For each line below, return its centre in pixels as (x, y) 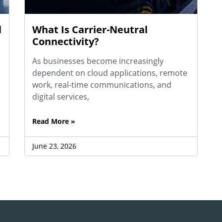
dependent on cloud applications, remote (110, 73)
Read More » (54, 121)
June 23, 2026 (54, 146)
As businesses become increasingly (98, 61)
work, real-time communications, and (102, 84)
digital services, (60, 96)
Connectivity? (65, 41)
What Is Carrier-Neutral (90, 29)
